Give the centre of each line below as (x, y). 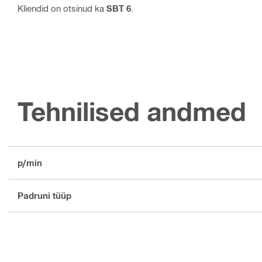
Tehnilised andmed (132, 111)
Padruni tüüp (44, 196)
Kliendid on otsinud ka (62, 8)
